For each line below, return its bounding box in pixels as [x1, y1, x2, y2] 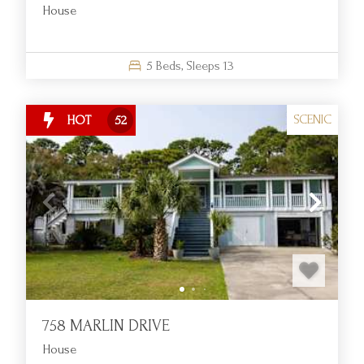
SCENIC [293, 112, 331, 128]
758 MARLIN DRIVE [42, 316, 170, 335]
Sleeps [186, 58, 220, 73]
